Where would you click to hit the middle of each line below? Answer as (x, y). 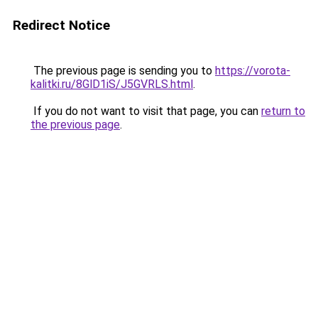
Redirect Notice (61, 25)
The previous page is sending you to (123, 71)
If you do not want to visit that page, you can (146, 111)
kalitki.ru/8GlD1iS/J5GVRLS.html (112, 84)
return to (283, 111)
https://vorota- (253, 71)
